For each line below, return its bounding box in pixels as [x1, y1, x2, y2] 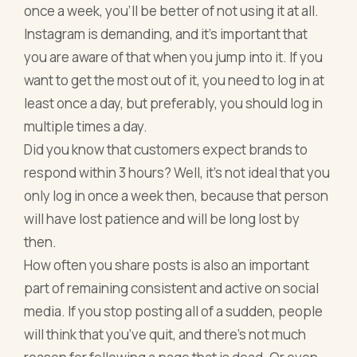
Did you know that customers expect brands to [24, 139, 308, 159]
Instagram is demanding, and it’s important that [24, 24, 308, 43]
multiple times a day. [24, 116, 148, 135]
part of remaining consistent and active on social [24, 278, 320, 297]
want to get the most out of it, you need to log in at [24, 70, 325, 89]
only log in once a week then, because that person [24, 186, 329, 205]
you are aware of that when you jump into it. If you [24, 47, 324, 66]
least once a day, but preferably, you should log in [24, 93, 324, 112]
